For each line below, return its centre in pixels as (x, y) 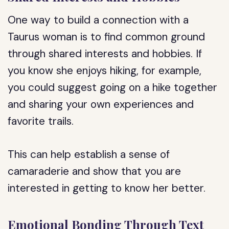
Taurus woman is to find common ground (107, 37)
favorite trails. (41, 121)
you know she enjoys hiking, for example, (105, 71)
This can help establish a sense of (89, 154)
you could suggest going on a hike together (113, 87)
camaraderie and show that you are (95, 171)
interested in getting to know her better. (107, 188)
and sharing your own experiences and (101, 104)
